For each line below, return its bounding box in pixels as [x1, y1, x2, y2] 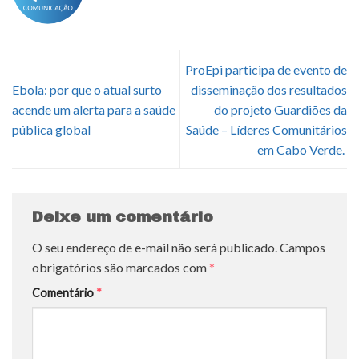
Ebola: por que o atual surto [12, 82, 162, 98]
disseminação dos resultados [191, 82, 347, 98]
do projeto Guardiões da [214, 102, 347, 118]
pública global [12, 122, 91, 138]
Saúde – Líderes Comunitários [186, 122, 347, 138]
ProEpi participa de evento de [185, 62, 347, 78]
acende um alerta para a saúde [12, 102, 175, 118]
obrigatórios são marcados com [32, 259, 209, 275]
